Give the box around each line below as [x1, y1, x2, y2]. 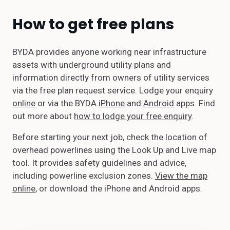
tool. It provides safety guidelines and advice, [12, 158, 186, 168]
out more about [12, 111, 74, 121]
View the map [155, 170, 207, 181]
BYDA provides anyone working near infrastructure [12, 47, 206, 57]
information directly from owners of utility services [12, 72, 209, 83]
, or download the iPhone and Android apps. [35, 183, 202, 194]
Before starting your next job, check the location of [12, 132, 207, 142]
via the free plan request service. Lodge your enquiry [12, 85, 213, 95]
